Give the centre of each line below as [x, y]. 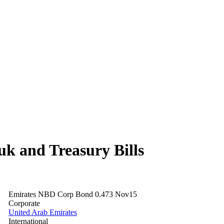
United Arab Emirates [43, 212]
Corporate [24, 203]
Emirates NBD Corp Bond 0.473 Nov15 [73, 194]
